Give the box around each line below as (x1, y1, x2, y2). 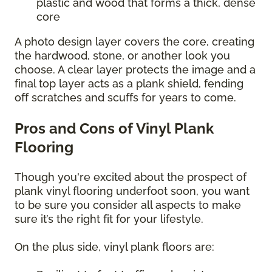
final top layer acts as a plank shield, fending (15, 76, 243, 90)
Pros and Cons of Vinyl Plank (15, 119, 214, 137)
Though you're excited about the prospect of (15, 170, 246, 183)
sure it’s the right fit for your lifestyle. (15, 212, 206, 225)
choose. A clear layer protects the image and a (15, 63, 256, 76)
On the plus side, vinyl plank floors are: (15, 240, 217, 253)
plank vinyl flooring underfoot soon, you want (15, 184, 250, 197)
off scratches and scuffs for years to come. (15, 90, 236, 104)
